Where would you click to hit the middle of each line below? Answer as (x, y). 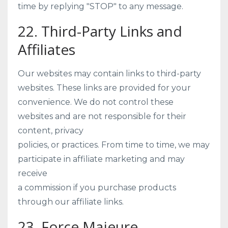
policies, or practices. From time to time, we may (114, 145)
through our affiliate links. (71, 202)
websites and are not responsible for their (102, 116)
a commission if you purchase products (97, 188)
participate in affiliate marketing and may (101, 159)
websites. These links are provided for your (104, 88)
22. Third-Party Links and (100, 31)
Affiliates (47, 49)
